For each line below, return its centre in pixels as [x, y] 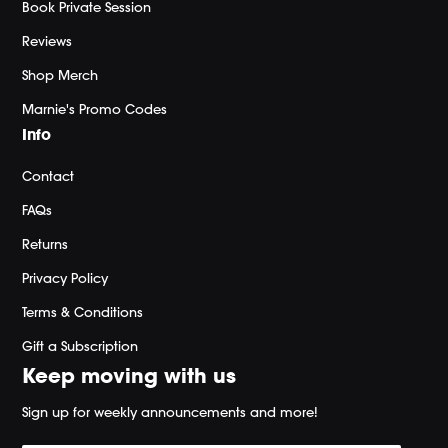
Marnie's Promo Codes [95, 109]
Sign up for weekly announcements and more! [170, 412]
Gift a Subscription [80, 346]
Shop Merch [60, 75]
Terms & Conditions [83, 312]
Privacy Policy [65, 278]
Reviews [47, 41]
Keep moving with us [129, 375]
